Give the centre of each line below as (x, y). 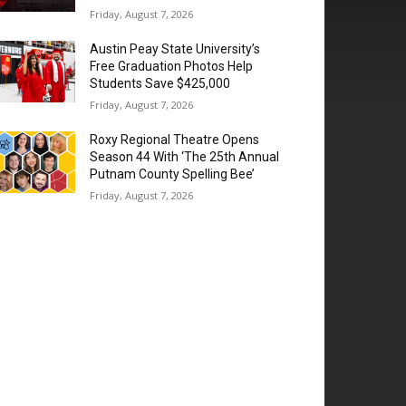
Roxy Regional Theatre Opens (175, 140)
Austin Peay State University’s (175, 49)
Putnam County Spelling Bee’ (173, 174)
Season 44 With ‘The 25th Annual (185, 157)
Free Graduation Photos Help (172, 66)
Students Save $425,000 (160, 83)
